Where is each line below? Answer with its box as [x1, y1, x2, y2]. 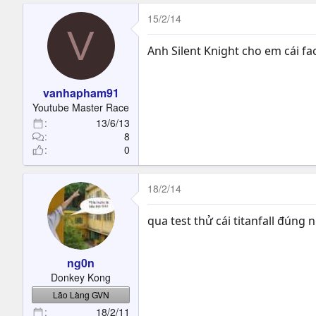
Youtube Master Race [32, 100, 129, 114]
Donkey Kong [51, 270, 111, 284]
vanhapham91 [42, 85, 119, 101]
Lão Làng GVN [52, 288, 109, 300]
